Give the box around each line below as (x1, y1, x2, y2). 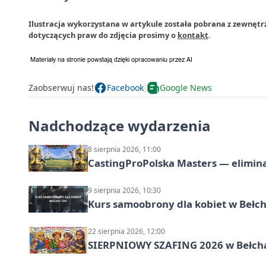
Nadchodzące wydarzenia (28, 115, 211, 135)
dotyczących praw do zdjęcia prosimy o (28, 29, 178, 40)
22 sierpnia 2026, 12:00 (88, 226, 165, 236)
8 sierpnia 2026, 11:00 (88, 144, 161, 154)
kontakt (178, 29, 208, 40)
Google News (160, 82, 212, 94)
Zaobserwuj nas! (28, 82, 94, 94)
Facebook (107, 82, 144, 94)
